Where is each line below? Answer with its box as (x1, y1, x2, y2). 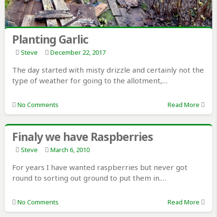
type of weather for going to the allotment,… (12, 76, 168, 86)
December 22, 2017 (50, 48, 106, 57)
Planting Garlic (12, 31, 88, 47)
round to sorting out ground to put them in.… (12, 173, 166, 183)
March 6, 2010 (50, 145, 90, 155)
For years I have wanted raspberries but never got (12, 162, 187, 172)
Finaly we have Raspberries (12, 129, 153, 145)
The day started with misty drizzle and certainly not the (12, 65, 204, 75)
